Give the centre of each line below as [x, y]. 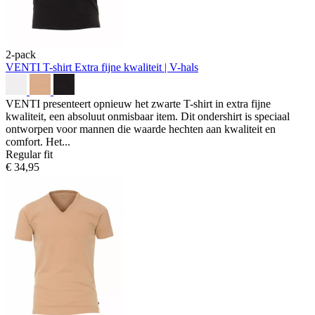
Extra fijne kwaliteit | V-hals [136, 67]
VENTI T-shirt [40, 67]
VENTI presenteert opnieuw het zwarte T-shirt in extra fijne [138, 103]
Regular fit [29, 154]
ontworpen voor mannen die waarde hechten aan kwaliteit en [141, 129]
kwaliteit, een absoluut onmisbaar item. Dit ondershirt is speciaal [148, 116]
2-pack [21, 54]
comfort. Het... [38, 141]
